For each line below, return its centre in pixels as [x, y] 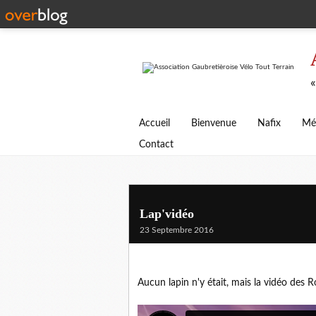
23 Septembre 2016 [177, 230]
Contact [156, 145]
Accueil [154, 123]
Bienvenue [214, 123]
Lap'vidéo [167, 214]
